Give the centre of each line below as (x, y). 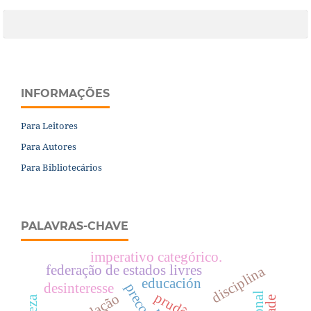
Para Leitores (49, 125)
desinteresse (78, 288)
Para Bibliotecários (61, 167)
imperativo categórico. (157, 257)
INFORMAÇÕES (65, 93)
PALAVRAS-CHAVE (75, 226)
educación (172, 283)
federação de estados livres (124, 270)
